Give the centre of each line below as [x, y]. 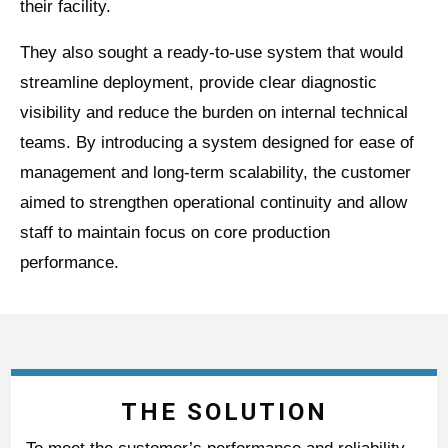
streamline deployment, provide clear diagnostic [198, 82]
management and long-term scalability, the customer [215, 172]
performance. [69, 262]
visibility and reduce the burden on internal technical [214, 112]
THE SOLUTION [224, 411]
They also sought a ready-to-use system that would [211, 52]
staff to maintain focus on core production [175, 232]
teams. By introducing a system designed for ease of [217, 142]
